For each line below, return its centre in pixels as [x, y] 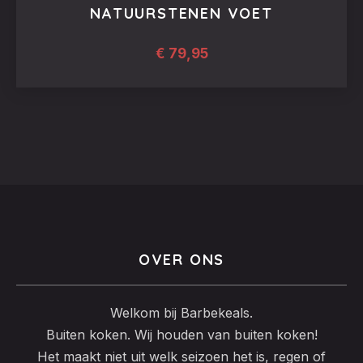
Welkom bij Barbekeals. [181, 313]
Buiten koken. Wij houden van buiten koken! [181, 335]
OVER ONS [181, 260]
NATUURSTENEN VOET [181, 13]
